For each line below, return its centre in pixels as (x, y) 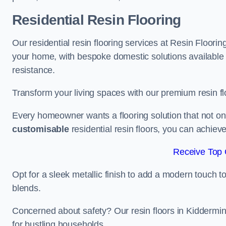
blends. (26, 188)
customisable (41, 129)
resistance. (34, 70)
